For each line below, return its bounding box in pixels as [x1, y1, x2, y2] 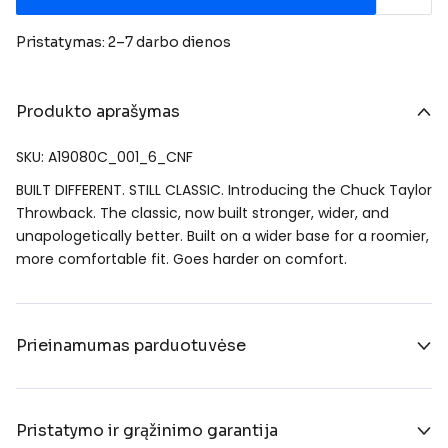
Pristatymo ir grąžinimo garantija [16, 419, 278, 441]
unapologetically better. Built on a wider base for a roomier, [16, 225, 429, 246]
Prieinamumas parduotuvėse [16, 334, 246, 356]
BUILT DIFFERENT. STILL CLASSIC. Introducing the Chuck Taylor [16, 179, 432, 200]
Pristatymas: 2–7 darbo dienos [16, 32, 231, 51]
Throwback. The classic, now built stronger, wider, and [16, 202, 389, 223]
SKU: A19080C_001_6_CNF [16, 146, 193, 167]
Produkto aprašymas [16, 100, 180, 122]
